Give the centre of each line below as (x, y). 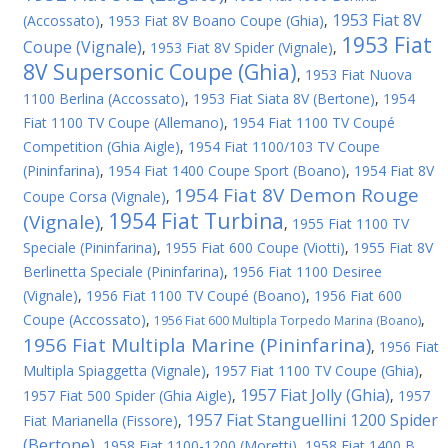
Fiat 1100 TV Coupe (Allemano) (123, 122)
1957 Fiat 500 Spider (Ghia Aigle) (127, 395)
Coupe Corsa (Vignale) (94, 196)
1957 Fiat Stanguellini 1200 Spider (312, 420)
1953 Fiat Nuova (358, 74)
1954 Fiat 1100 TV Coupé (313, 122)
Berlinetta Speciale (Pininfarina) (123, 271)
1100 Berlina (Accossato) (104, 98)
